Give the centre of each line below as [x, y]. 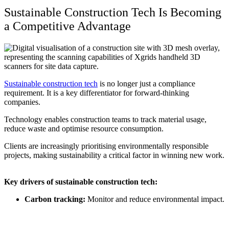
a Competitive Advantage [67, 26]
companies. [22, 102]
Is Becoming [188, 12]
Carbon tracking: [55, 199]
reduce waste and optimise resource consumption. [84, 128]
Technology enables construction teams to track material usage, [105, 119]
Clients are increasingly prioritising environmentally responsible [106, 146]
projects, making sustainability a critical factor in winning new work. [114, 155]
